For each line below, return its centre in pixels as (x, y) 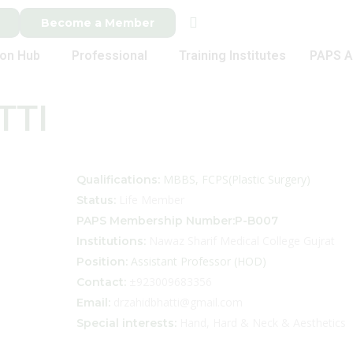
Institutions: (111, 241)
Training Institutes (233, 56)
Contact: (101, 282)
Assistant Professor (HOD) (197, 261)
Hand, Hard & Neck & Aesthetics (261, 323)
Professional (110, 56)
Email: (93, 303)
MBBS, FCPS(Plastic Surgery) (235, 179)
